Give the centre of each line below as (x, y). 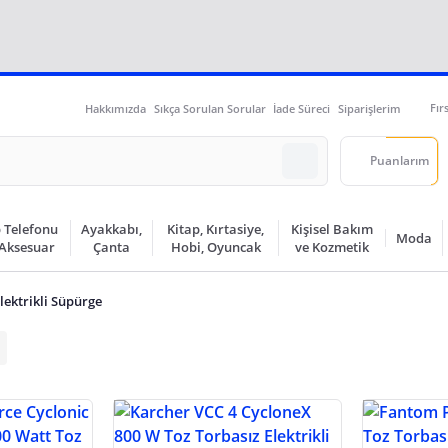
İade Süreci (301, 108)
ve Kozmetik (332, 247)
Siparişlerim (369, 108)
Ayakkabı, (112, 229)
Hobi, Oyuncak (215, 247)
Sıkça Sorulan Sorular (209, 108)
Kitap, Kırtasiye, (216, 229)
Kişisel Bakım (332, 229)
